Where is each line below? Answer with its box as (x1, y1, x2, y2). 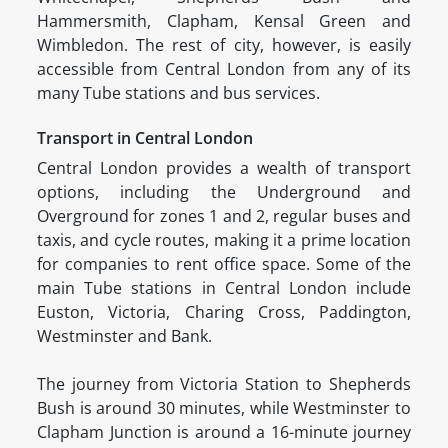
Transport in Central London (37, 127, 253, 150)
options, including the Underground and (37, 181, 411, 204)
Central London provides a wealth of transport (37, 157, 411, 180)
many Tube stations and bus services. (37, 82, 324, 105)
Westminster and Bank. (37, 325, 216, 348)
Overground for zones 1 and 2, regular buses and (37, 205, 411, 228)
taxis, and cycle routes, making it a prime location (37, 229, 411, 252)
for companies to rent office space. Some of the (37, 253, 411, 276)
